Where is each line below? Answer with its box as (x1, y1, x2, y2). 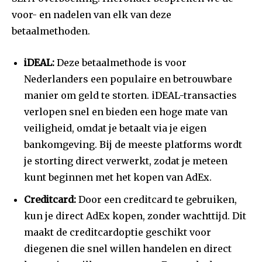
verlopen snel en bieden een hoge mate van (24, 106, 227, 118)
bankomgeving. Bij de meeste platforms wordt (24, 139, 242, 151)
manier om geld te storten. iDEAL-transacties (24, 89, 237, 102)
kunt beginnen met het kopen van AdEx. (24, 171, 212, 184)
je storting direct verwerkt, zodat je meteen (24, 155, 227, 167)
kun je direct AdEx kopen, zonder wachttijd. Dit (24, 210, 246, 222)
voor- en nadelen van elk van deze (12, 9, 171, 21)
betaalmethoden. (12, 25, 90, 37)
